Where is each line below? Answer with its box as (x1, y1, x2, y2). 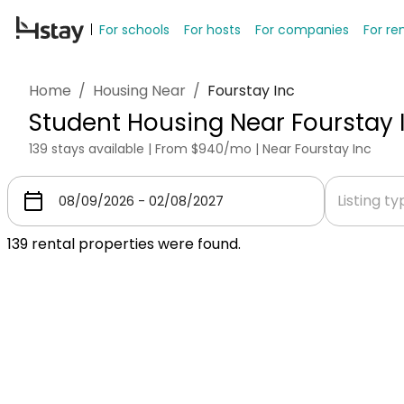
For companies (255, 20, 349, 39)
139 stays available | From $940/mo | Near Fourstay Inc (29, 140, 372, 158)
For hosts (184, 20, 241, 39)
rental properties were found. (28, 234, 241, 254)
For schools (99, 20, 170, 39)
